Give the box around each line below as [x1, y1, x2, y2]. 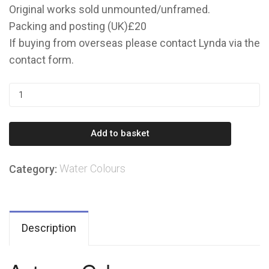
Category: [9, 162, 59, 175]
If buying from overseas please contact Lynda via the [9, 37, 260, 50]
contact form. [9, 53, 74, 67]
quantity [9, 120, 40, 130]
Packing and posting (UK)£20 [9, 20, 147, 33]
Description [22, 221, 76, 234]
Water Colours [59, 162, 125, 175]
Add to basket [91, 128, 150, 139]
